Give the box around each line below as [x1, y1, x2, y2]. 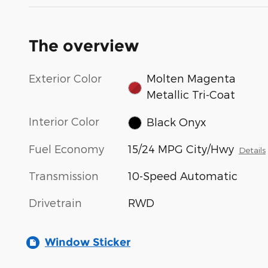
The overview [29, 36, 139, 56]
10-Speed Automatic [128, 169, 238, 182]
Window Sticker [45, 235, 130, 249]
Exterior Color [29, 72, 102, 85]
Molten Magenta [146, 72, 236, 85]
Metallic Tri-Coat [146, 88, 235, 101]
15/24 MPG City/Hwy [128, 142, 234, 155]
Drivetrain [29, 196, 82, 209]
